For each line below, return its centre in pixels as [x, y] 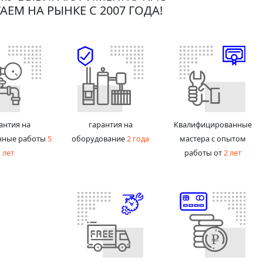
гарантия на [110, 124]
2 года [138, 138]
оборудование [99, 138]
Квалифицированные [213, 124]
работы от [204, 152]
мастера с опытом [213, 138]
